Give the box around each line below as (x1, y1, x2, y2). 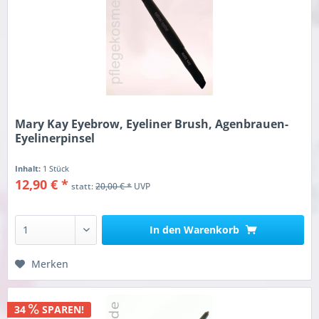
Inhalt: (15, 163, 43, 174)
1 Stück (43, 163, 70, 174)
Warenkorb (183, 223, 239, 237)
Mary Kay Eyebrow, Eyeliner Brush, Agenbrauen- (15, 116, 289, 132)
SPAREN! (39, 302, 85, 316)
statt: (71, 180, 96, 193)
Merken (31, 257, 69, 271)
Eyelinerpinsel (15, 130, 95, 147)
